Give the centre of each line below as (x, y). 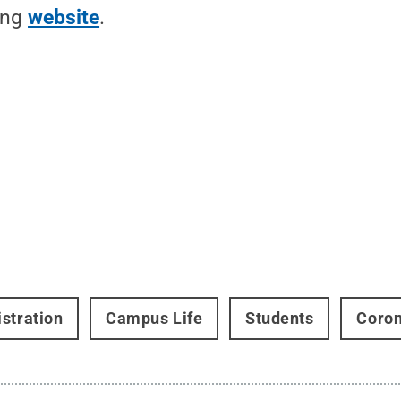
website (64, 18)
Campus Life (154, 319)
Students (280, 319)
